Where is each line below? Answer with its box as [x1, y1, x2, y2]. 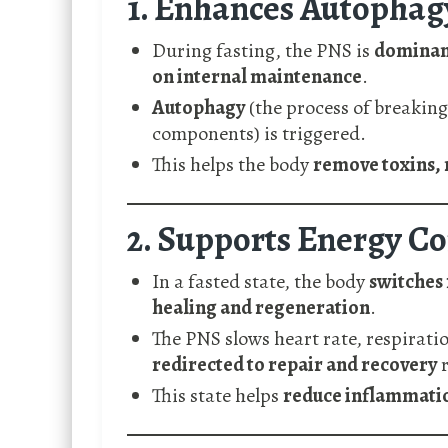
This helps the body [152, 151, 313, 179]
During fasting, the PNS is [152, 37, 374, 65]
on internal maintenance [152, 63, 362, 91]
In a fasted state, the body [152, 268, 369, 296]
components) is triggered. [152, 120, 366, 148]
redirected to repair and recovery [152, 351, 437, 379]
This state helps [152, 382, 283, 410]
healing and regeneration [152, 294, 370, 322]
